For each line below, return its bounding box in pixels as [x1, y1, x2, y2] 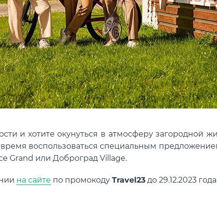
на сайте [16, 175, 51, 185]
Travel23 [112, 175, 145, 185]
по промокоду [51, 175, 112, 185]
